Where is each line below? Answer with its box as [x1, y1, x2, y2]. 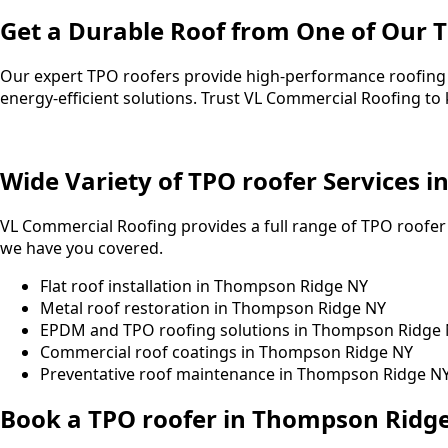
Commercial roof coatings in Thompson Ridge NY [40, 340, 413, 363]
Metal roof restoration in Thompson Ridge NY [40, 296, 386, 319]
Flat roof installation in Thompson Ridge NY [40, 274, 368, 297]
